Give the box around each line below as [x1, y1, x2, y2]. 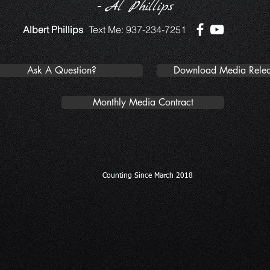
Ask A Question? [27, 64, 96, 77]
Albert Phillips [23, 24, 83, 36]
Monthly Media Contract [92, 96, 193, 109]
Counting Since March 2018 [102, 172, 195, 180]
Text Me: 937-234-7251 [89, 24, 186, 36]
